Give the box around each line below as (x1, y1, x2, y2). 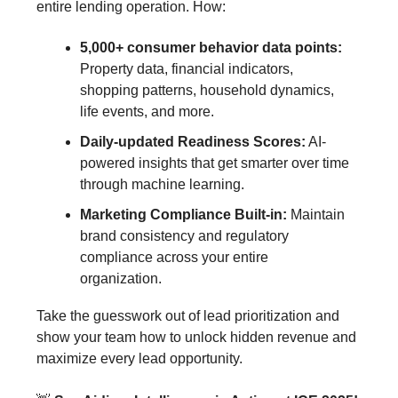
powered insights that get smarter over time (80, 155, 349, 171)
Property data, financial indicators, (80, 61, 293, 77)
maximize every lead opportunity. (36, 351, 243, 367)
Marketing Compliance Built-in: (80, 207, 287, 223)
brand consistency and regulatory (80, 228, 289, 244)
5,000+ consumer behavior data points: (80, 40, 342, 56)
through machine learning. (80, 177, 244, 193)
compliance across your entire (80, 250, 268, 266)
